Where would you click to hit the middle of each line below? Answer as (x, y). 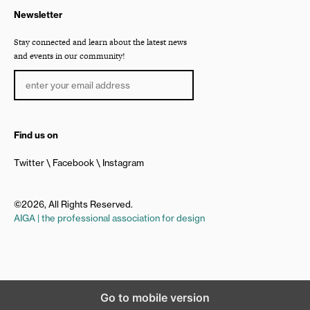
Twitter (29, 162)
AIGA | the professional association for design (109, 218)
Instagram (123, 162)
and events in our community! (70, 56)
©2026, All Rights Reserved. (73, 204)
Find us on (36, 135)
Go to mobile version (155, 297)
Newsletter (38, 14)
